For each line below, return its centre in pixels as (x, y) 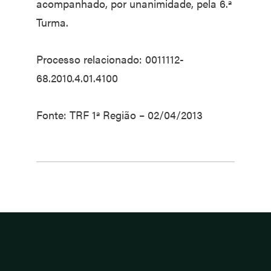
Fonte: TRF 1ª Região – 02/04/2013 (119, 115)
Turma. (52, 22)
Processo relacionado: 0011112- (110, 59)
